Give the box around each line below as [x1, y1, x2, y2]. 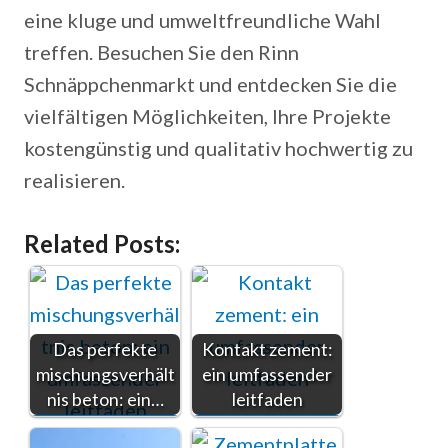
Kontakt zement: [201, 338, 333, 360]
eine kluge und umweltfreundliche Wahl [24, 8, 381, 32]
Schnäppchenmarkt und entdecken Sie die [24, 72, 397, 96]
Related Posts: [24, 229, 180, 258]
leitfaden [231, 388, 303, 410]
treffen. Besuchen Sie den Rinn [24, 40, 299, 64]
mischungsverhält [35, 363, 175, 385]
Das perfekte [53, 338, 157, 360]
